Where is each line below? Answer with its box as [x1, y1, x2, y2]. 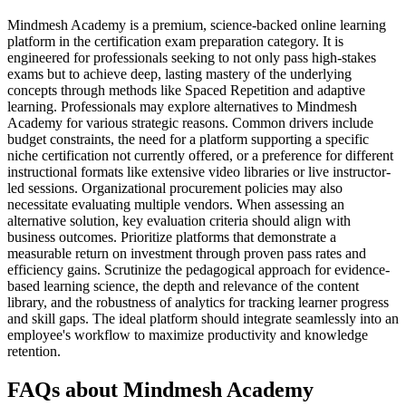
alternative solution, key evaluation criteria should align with [7, 212, 351, 228]
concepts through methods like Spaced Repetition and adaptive [7, 82, 365, 98]
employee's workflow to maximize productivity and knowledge [7, 326, 368, 343]
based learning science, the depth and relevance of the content [7, 277, 359, 294]
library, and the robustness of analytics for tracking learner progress [7, 294, 389, 310]
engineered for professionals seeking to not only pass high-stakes [7, 49, 376, 65]
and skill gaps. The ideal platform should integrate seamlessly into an [7, 310, 399, 326]
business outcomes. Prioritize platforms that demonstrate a [7, 228, 336, 245]
